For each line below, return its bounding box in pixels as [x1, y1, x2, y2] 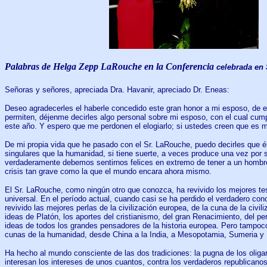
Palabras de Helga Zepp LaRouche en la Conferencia [5, 61, 214, 72]
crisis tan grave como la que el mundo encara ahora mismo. [5, 166, 212, 176]
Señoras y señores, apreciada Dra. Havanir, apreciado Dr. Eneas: [5, 85, 229, 94]
